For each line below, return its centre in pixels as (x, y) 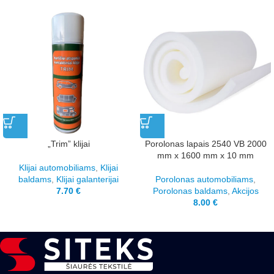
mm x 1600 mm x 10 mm (206, 155)
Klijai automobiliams (57, 168)
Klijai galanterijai (87, 179)
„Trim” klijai (68, 144)
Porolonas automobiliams (204, 179)
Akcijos (245, 191)
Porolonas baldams (190, 191)
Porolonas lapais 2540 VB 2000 (206, 144)
